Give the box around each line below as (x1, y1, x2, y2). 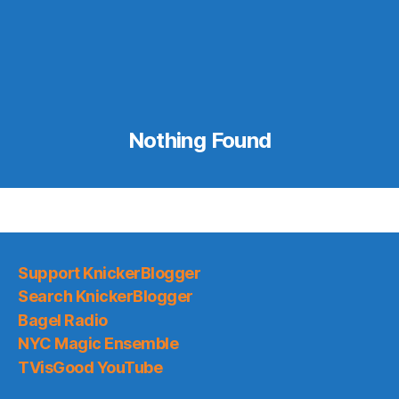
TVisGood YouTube (18, 357, 163, 377)
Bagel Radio (18, 310, 108, 330)
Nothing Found (127, 127, 272, 153)
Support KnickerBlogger (18, 263, 201, 282)
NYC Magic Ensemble (18, 334, 179, 353)
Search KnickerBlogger (18, 287, 193, 305)
